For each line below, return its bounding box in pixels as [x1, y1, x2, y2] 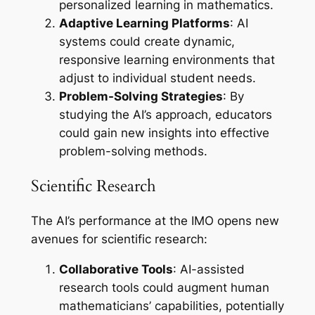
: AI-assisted [172, 262, 245, 276]
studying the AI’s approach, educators [58, 107, 272, 122]
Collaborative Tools [58, 262, 173, 276]
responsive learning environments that [58, 52, 275, 67]
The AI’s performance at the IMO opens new [30, 214, 279, 229]
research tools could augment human [58, 281, 269, 295]
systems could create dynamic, [58, 34, 235, 49]
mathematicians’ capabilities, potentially [58, 299, 284, 313]
